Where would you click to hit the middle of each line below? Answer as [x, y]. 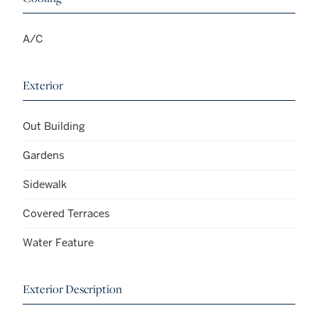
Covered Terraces [66, 213]
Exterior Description [72, 289]
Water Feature [58, 242]
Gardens [44, 155]
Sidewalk [45, 184]
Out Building [54, 126]
